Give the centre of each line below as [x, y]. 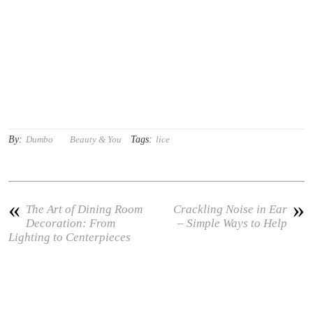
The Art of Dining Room [85, 209]
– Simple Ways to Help [232, 223]
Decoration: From [71, 223]
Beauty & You [96, 139]
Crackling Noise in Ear [230, 209]
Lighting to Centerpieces [70, 237]
